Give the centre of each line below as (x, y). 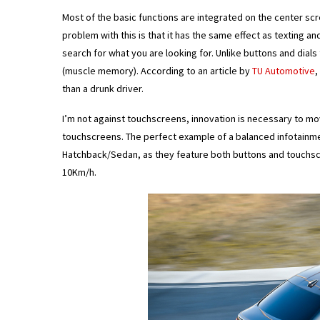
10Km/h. (79, 172)
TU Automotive (284, 71)
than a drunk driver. (103, 89)
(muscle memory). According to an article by (157, 71)
